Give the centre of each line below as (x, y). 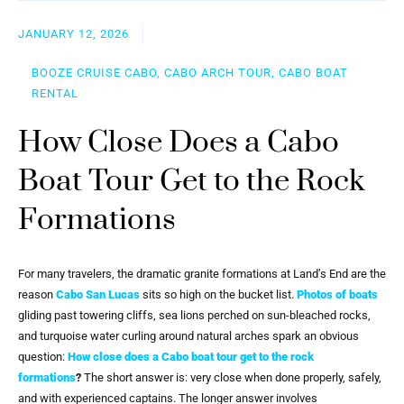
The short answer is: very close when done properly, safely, (231, 378)
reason (37, 295)
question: (43, 357)
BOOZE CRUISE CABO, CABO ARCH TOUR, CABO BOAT (190, 72)
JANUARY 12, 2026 (73, 34)
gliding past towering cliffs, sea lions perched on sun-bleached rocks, (194, 316)
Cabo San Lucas (98, 295)
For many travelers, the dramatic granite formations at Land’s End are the (202, 274)
